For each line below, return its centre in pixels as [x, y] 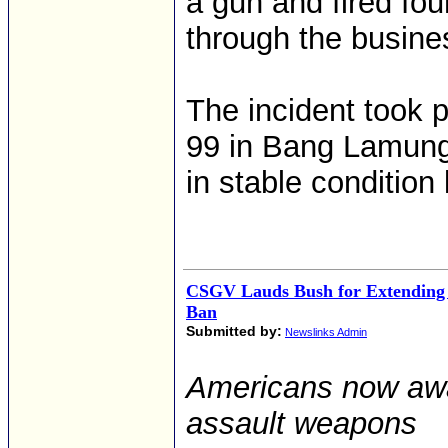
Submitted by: [234, 331]
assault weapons [301, 423]
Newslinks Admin [326, 332]
